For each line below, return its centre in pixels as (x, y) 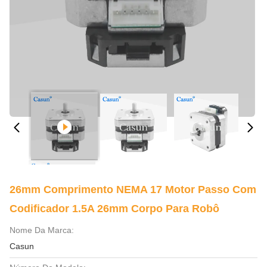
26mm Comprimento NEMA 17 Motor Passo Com (133, 190)
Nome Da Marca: (42, 230)
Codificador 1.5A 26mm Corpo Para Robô (114, 209)
